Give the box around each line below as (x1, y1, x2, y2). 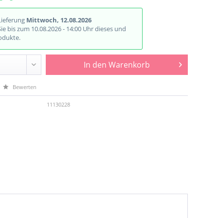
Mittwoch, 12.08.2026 (26, 16, 92, 24)
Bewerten (11, 83, 37, 91)
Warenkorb (108, 59, 150, 70)
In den (83, 59, 107, 70)
